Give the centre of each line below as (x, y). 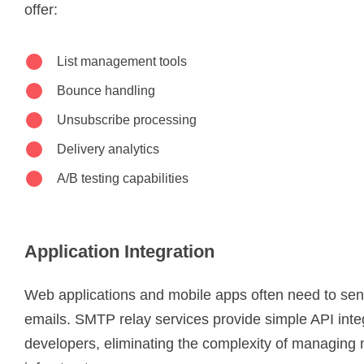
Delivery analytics (108, 149)
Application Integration (119, 251)
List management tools (122, 61)
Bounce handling (106, 90)
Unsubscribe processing (127, 119)
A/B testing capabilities (123, 178)
